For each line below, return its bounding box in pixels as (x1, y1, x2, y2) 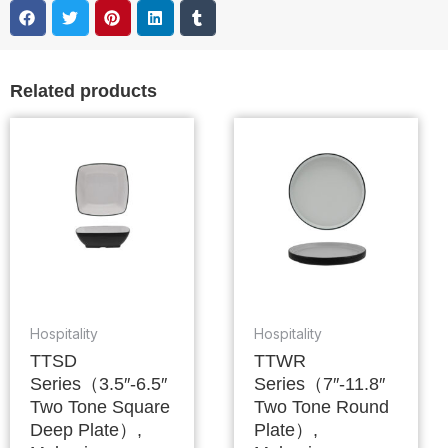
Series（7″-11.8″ (253, 373, 385, 394)
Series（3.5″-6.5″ (29, 373, 167, 394)
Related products (10, 80, 157, 101)
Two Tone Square (29, 396, 170, 417)
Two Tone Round (253, 396, 389, 417)
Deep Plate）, (29, 419, 142, 440)
